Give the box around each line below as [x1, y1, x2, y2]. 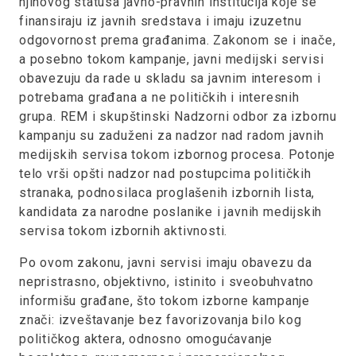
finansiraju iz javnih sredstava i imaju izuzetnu [19, 14, 302, 29]
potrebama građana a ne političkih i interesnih [19, 90, 300, 105]
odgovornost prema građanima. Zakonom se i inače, [19, 33, 336, 48]
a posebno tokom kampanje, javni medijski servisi [19, 52, 324, 67]
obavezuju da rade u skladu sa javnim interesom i [19, 71, 321, 86]
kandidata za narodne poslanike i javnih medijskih [19, 204, 323, 219]
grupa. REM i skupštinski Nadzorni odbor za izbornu [19, 109, 338, 124]
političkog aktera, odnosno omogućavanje [19, 331, 273, 346]
